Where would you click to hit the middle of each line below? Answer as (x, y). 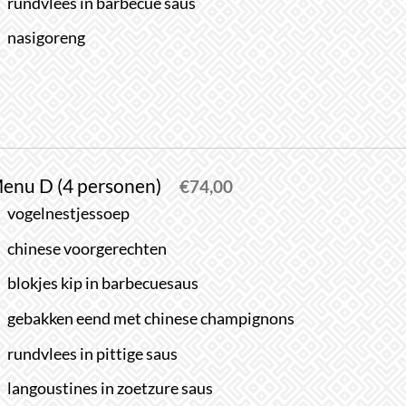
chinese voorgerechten (87, 248)
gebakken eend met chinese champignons (151, 318)
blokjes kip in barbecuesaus (103, 284)
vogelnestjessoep (69, 214)
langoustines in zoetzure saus (111, 389)
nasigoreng (47, 38)
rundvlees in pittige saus (93, 353)
